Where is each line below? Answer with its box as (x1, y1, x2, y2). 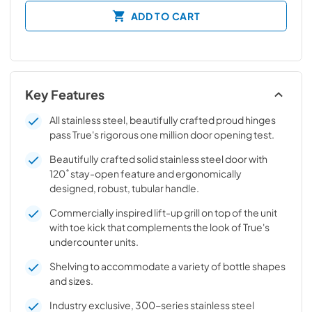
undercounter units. (49, 235, 139, 248)
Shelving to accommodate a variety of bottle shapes (49, 260, 286, 272)
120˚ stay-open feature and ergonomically (49, 167, 242, 180)
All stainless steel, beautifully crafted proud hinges (49, 114, 276, 126)
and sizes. (49, 274, 93, 287)
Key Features (25, 87, 104, 102)
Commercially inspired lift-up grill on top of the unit (49, 206, 277, 219)
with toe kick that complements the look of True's (49, 221, 270, 233)
